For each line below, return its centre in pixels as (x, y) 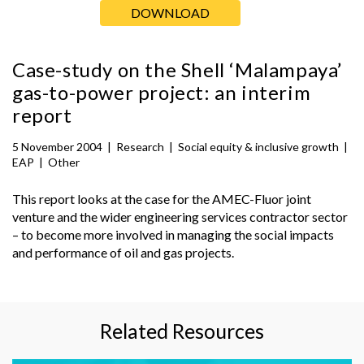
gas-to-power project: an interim (162, 92)
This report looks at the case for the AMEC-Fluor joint (162, 198)
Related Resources (182, 330)
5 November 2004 (57, 146)
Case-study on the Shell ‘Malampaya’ (178, 69)
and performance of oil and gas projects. (123, 252)
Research (140, 146)
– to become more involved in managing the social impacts (173, 234)
